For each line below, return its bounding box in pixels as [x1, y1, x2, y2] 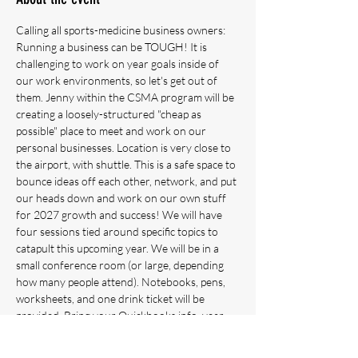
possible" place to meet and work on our [16, 124, 209, 137]
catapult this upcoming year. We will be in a [16, 241, 221, 255]
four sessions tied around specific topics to [16, 225, 221, 238]
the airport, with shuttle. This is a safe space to [16, 157, 238, 171]
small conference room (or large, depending [16, 258, 226, 272]
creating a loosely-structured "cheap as [16, 107, 204, 121]
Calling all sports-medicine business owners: [16, 23, 228, 37]
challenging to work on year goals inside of [16, 57, 221, 70]
